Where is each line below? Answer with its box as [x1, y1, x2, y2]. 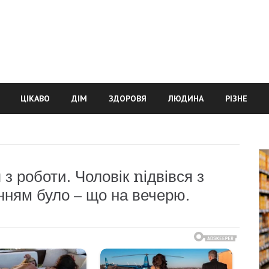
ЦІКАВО [20, 93, 50, 104]
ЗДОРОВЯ [109, 93, 147, 104]
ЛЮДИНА [168, 93, 204, 104]
